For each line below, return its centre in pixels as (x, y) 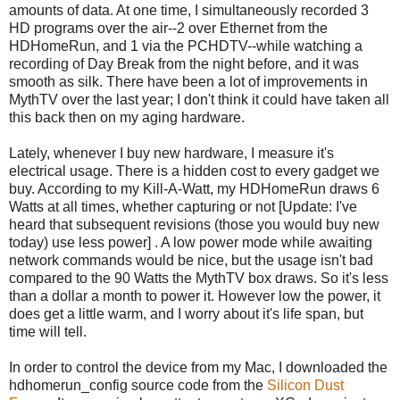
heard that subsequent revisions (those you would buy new (194, 225)
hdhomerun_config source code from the (138, 386)
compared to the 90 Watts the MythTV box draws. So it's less (199, 279)
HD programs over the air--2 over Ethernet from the (168, 29)
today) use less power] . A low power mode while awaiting (191, 243)
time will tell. (48, 332)
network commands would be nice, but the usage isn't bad (191, 261)
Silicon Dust (305, 386)
